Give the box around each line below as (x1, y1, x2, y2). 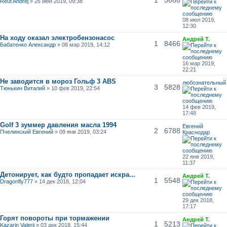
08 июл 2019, (182, 16, 215, 23)
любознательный (182, 79, 226, 86)
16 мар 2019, (182, 60, 215, 66)
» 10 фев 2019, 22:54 (45, 85, 100, 91)
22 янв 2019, (182, 153, 214, 160)
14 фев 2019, (182, 103, 216, 110)
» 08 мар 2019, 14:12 (56, 41, 110, 48)
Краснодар (182, 129, 210, 135)
